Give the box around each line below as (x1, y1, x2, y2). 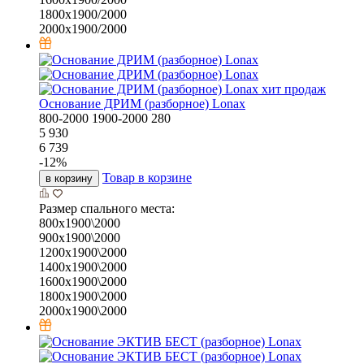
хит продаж (262, 82, 326, 97)
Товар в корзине (102, 171, 192, 185)
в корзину (45, 172, 93, 185)
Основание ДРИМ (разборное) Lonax (39, 97, 245, 111)
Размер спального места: (39, 201, 175, 216)
